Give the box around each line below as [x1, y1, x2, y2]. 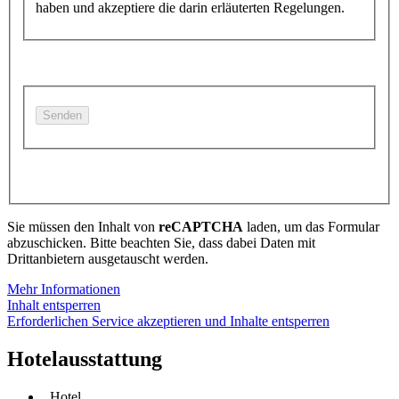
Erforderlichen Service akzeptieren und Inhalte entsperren [7, 313, 330, 330]
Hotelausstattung [7, 347, 162, 370]
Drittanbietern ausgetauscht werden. [7, 251, 208, 267]
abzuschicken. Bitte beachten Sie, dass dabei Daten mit [7, 235, 315, 251]
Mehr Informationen [7, 281, 120, 297]
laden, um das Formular [243, 219, 379, 235]
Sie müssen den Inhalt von [7, 219, 159, 235]
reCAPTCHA [159, 219, 243, 235]
